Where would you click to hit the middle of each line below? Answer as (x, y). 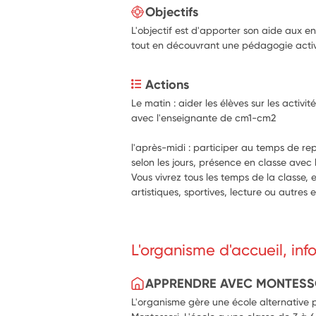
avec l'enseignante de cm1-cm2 (204, 117)
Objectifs (172, 12)
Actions (168, 84)
